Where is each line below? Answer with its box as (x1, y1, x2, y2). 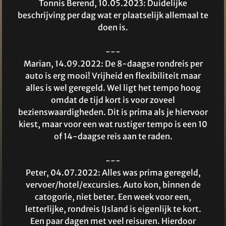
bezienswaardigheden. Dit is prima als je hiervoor (18, 107, 208, 118)
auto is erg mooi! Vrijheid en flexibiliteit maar (25, 71, 201, 81)
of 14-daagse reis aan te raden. (53, 131, 173, 142)
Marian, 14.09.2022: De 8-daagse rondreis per (23, 59, 203, 69)
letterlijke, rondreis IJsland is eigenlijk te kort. (25, 204, 201, 214)
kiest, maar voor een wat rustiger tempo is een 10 (19, 119, 207, 130)
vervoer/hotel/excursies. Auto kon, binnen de (25, 180, 201, 190)
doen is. (98, 22, 128, 33)
